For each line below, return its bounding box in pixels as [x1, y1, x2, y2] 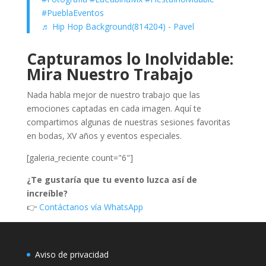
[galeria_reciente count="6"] [26, 152, 133, 163]
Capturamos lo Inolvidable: [26, 48, 233, 69]
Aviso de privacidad [34, 249, 109, 260]
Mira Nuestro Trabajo [26, 64, 193, 85]
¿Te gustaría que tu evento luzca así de [26, 174, 197, 185]
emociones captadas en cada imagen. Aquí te [26, 103, 201, 114]
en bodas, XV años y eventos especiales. [26, 130, 182, 141]
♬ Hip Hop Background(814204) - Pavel [41, 21, 194, 32]
